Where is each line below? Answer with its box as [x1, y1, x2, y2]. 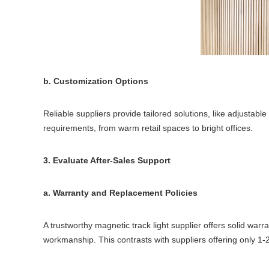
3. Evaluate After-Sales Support [43, 156, 171, 165]
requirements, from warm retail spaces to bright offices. [43, 123, 253, 133]
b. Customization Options [43, 76, 148, 86]
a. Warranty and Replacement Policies [43, 188, 198, 198]
